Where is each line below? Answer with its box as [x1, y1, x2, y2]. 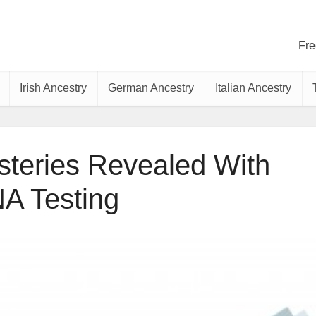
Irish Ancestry [20, 82, 87, 94]
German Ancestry [108, 82, 194, 94]
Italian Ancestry [215, 82, 291, 94]
